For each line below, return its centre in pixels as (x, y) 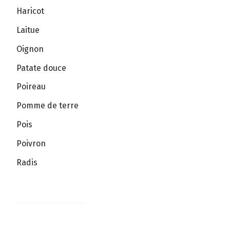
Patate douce (41, 68)
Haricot (30, 11)
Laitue (28, 30)
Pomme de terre (47, 106)
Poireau (31, 87)
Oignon (30, 49)
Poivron (31, 143)
